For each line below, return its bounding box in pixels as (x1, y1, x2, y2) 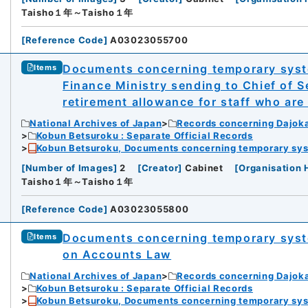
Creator (141, 162, 179, 174)
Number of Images (25, 162, 113, 174)
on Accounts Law (63, 247, 172, 262)
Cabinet (184, 162, 223, 174)
